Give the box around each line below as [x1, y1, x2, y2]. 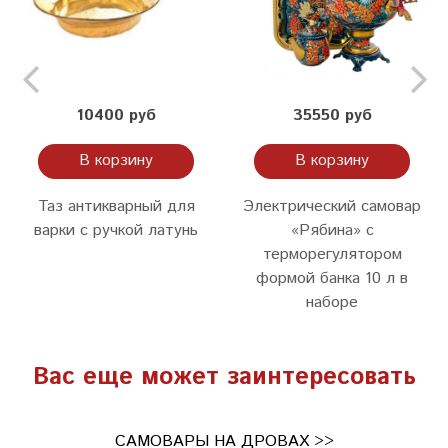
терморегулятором [262, 242, 402, 266]
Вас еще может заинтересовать [32, 359, 416, 394]
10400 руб [76, 103, 156, 127]
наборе [306, 290, 358, 314]
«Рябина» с [290, 218, 374, 242]
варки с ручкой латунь [34, 218, 198, 242]
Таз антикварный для [37, 194, 195, 218]
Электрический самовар [243, 194, 421, 218]
